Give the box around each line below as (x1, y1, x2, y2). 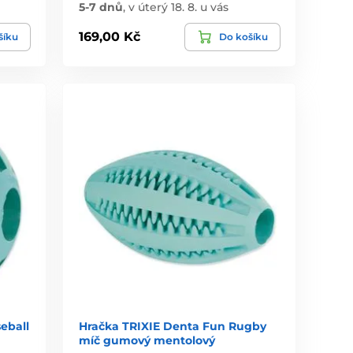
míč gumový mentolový (79, 333, 216, 348)
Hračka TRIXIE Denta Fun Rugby (79, 319, 267, 334)
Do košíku (218, 30, 268, 43)
